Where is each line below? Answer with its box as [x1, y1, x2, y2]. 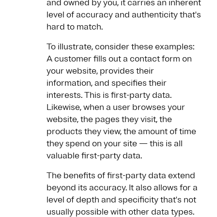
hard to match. [46, 21, 103, 32]
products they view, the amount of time [46, 126, 196, 137]
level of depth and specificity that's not [46, 194, 196, 205]
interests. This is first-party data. [46, 90, 171, 101]
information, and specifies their [46, 77, 167, 89]
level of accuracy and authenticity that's [46, 9, 201, 20]
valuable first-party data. [46, 150, 142, 161]
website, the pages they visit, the [46, 114, 172, 125]
